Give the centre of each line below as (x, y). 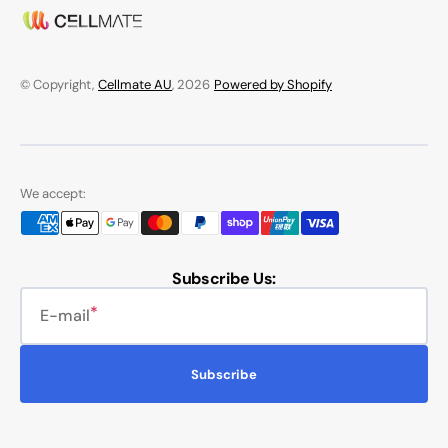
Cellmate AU (135, 84)
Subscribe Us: (224, 278)
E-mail (65, 315)
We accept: (53, 193)
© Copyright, (57, 84)
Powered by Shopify (273, 84)
